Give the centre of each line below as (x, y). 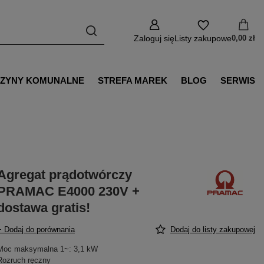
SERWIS (237, 80)
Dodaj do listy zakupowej (213, 230)
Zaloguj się (154, 38)
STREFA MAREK (133, 80)
